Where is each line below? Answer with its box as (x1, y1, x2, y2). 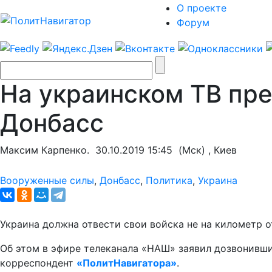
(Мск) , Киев (172, 143, 237, 156)
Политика (146, 174, 192, 186)
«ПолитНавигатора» (76, 256, 177, 269)
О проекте (177, 2, 226, 14)
